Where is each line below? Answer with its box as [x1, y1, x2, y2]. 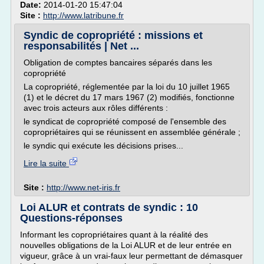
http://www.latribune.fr [43, 11, 124, 20]
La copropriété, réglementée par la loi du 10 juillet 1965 [24, 82, 230, 91]
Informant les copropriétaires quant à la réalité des [20, 230, 208, 239]
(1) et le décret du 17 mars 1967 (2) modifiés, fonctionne [24, 93, 235, 102]
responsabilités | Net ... [24, 40, 139, 52]
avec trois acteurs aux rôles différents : [24, 103, 168, 113]
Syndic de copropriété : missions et [24, 29, 203, 41]
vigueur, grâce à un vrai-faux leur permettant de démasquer [20, 251, 243, 260]
